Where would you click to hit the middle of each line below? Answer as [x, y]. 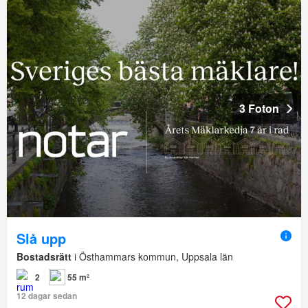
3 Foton [259, 109]
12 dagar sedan [47, 296]
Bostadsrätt [44, 257]
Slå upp [41, 239]
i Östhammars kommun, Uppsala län [152, 257]
